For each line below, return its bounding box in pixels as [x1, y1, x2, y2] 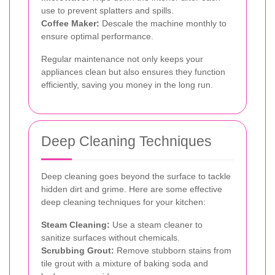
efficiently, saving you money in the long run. [41, 79, 213, 90]
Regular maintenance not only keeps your [41, 53, 203, 64]
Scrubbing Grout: [41, 245, 114, 255]
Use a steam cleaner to [110, 219, 203, 230]
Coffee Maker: [41, 18, 99, 28]
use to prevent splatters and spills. [41, 5, 174, 15]
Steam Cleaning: [41, 219, 110, 230]
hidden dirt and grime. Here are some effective [41, 184, 222, 194]
